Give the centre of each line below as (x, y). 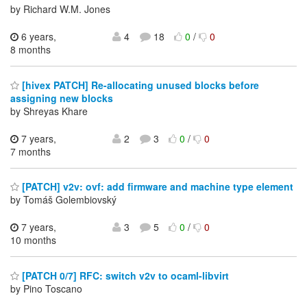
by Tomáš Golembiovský (63, 200)
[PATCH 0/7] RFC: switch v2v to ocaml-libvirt (124, 275)
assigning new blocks (62, 98)
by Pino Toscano (46, 288)
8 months (30, 50)
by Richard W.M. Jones (60, 9)
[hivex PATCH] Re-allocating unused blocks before (139, 85)
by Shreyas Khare (49, 111)
